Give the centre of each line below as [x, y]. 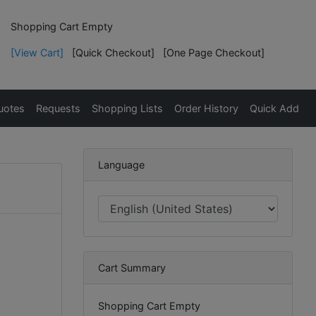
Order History [206, 108]
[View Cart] [37, 52]
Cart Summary [132, 268]
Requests [58, 108]
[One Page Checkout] [214, 52]
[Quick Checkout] [113, 52]
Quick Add [274, 108]
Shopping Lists [127, 108]
